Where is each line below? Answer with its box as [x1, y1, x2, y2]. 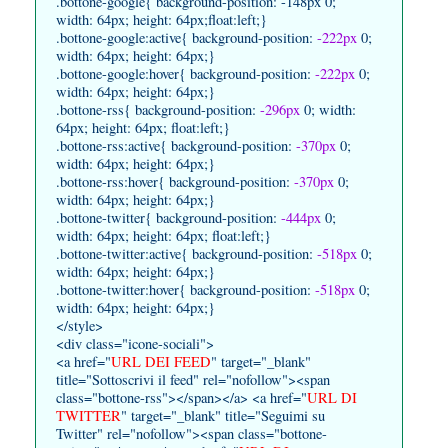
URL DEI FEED [111, 351, 211, 371]
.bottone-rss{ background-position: [56, 99, 260, 119]
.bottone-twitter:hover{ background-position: [56, 279, 315, 299]
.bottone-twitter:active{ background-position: [56, 243, 313, 263]
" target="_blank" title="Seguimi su [121, 405, 325, 425]
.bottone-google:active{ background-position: [56, 27, 317, 47]
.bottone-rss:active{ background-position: [56, 135, 296, 155]
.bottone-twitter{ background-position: [56, 207, 281, 227]
